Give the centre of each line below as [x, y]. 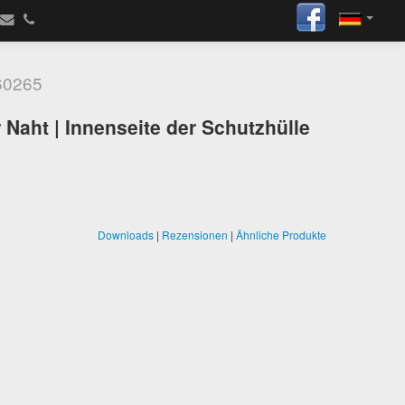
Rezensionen [195, 235]
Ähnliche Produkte [281, 235]
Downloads [126, 235]
